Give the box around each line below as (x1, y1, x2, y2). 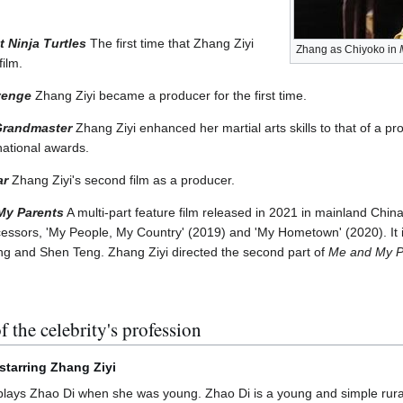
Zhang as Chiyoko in (296, 43, 399, 57)
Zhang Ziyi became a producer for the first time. (31, 88, 307, 103)
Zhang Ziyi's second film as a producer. (8, 173, 235, 188)
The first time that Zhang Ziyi (86, 36, 254, 51)
